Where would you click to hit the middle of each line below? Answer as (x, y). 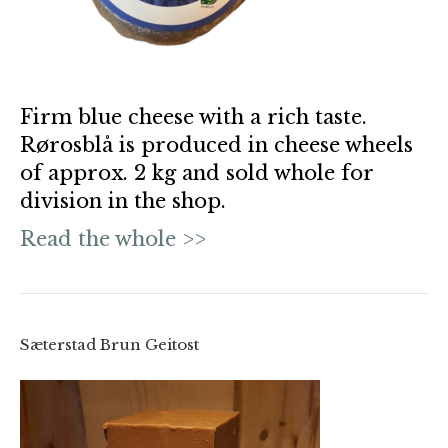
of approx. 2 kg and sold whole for (196, 172)
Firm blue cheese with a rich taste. (193, 116)
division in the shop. (123, 200)
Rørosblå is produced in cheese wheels (216, 144)
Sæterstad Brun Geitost (109, 344)
